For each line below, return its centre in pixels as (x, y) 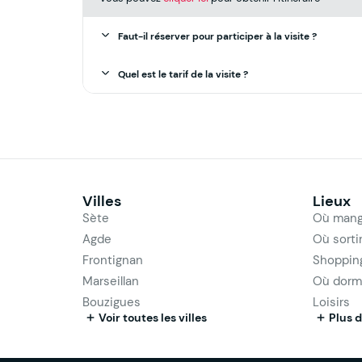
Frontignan (113, 259)
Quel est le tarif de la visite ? (183, 74)
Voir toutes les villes (153, 317)
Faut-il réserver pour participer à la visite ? (217, 36)
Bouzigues (112, 301)
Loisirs (331, 301)
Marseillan (111, 280)
